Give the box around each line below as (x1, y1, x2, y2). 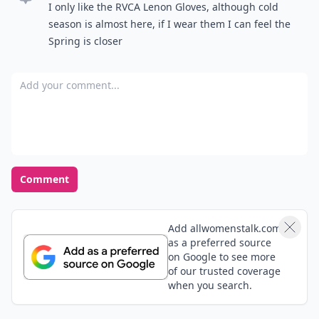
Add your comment (11, 73, 115, 88)
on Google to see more (167, 250, 276, 263)
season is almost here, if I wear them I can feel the (48, 17, 291, 31)
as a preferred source (167, 236, 271, 249)
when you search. (167, 278, 252, 292)
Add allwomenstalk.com (167, 221, 281, 235)
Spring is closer (48, 34, 122, 48)
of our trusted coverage (167, 264, 281, 278)
